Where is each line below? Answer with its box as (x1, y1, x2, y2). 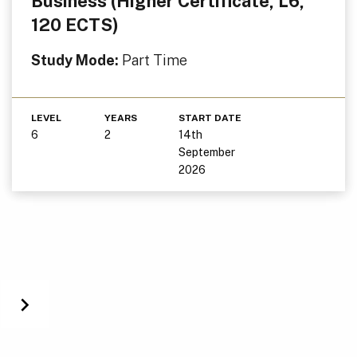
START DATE (178, 112, 241, 124)
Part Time (121, 51, 187, 69)
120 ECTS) (30, 14, 119, 35)
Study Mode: (30, 51, 122, 69)
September (178, 145, 235, 159)
